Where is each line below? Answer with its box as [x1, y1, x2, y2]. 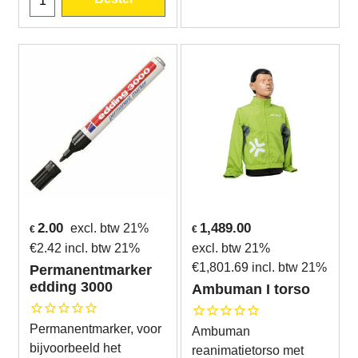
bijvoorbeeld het [30, 340, 121, 355]
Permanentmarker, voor [30, 321, 162, 336]
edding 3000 [30, 279, 113, 295]
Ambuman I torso [192, 281, 310, 297]
